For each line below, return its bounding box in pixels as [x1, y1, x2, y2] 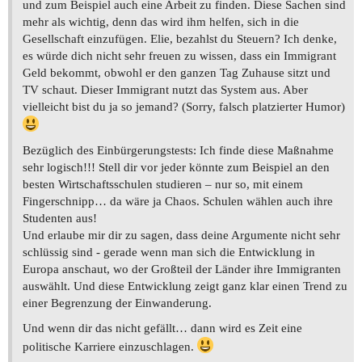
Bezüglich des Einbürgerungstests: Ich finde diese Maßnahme [23, 144, 334, 158]
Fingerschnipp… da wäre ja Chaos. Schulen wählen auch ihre [23, 195, 333, 208]
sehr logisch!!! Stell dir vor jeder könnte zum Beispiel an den [23, 161, 330, 175]
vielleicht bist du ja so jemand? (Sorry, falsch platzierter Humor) [23, 100, 345, 114]
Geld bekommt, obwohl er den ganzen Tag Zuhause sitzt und [23, 66, 330, 80]
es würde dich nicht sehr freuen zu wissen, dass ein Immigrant [23, 49, 336, 63]
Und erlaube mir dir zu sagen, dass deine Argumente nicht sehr [23, 229, 340, 242]
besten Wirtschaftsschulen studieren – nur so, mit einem [23, 178, 303, 192]
